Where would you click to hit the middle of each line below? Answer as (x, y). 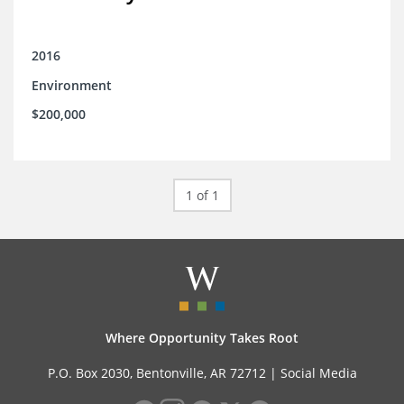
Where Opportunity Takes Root (202, 338)
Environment (72, 86)
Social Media (318, 373)
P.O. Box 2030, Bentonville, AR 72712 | (164, 373)
